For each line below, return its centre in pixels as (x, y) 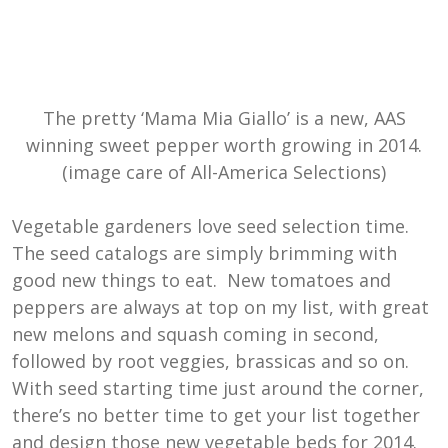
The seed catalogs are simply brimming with (204, 253)
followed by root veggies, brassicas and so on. (210, 361)
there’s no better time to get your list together (216, 415)
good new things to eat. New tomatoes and (201, 280)
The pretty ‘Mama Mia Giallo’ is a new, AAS (224, 118)
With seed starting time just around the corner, (218, 388)
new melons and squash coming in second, (195, 334)
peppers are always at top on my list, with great (220, 307)
